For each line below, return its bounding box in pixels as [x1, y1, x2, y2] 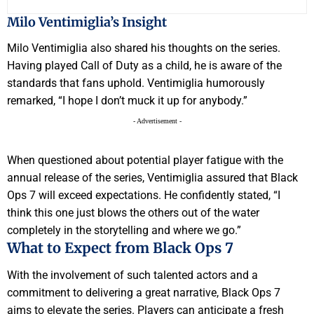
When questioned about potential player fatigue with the [7, 153, 283, 168]
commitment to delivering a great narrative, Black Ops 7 [7, 285, 280, 299]
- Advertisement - [132, 117, 182, 125]
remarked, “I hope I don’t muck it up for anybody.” [7, 94, 247, 108]
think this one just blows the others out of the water [7, 206, 259, 220]
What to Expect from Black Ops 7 [7, 239, 233, 257]
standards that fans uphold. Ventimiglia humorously [7, 76, 265, 90]
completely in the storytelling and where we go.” [7, 224, 241, 238]
